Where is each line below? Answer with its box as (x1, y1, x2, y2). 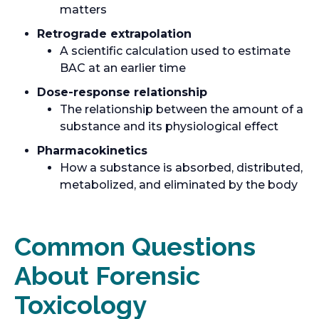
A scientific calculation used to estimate (60, 44, 291, 58)
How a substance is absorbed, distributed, (60, 161, 303, 174)
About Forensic (14, 261, 200, 291)
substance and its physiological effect (60, 120, 278, 133)
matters (60, 3, 107, 16)
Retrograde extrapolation (37, 27, 192, 41)
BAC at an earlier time (60, 61, 186, 75)
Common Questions (14, 231, 256, 261)
